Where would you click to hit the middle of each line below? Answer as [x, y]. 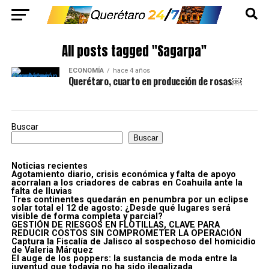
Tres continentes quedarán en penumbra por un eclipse [130, 200]
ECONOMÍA [86, 71]
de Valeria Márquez [52, 250]
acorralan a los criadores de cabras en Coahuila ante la [127, 183]
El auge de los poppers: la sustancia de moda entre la [124, 258]
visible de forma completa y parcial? [87, 216]
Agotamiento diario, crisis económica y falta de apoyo [123, 174]
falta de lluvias [41, 191]
